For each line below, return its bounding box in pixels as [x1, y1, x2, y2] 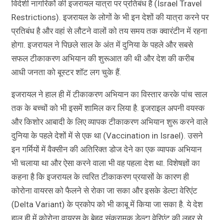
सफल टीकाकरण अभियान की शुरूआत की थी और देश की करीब [11, 53, 194, 63]
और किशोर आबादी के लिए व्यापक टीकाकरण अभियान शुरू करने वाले [11, 116, 208, 127]
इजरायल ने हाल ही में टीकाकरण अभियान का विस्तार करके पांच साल [11, 89, 207, 99]
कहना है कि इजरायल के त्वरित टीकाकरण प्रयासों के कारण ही [11, 171, 189, 182]
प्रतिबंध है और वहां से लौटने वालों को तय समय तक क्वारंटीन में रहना [11, 26, 207, 36]
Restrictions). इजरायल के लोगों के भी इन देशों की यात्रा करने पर [11, 12, 209, 22]
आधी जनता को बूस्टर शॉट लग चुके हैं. [11, 67, 121, 77]
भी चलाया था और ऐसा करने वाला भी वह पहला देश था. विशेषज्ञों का [11, 158, 200, 168]
